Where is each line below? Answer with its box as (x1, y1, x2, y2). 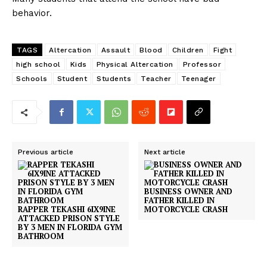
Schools (16, 74, 48, 83)
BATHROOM (18, 231, 64, 242)
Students (97, 74, 131, 83)
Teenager (181, 74, 216, 83)
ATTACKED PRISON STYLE (18, 213, 120, 224)
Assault (101, 46, 130, 55)
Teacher (141, 74, 172, 83)
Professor (182, 60, 221, 69)
